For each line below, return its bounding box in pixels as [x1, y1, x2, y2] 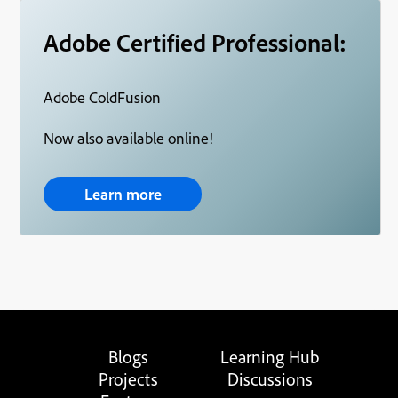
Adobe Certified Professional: [44, 27, 347, 59]
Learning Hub [220, 346, 320, 369]
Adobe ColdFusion [44, 87, 165, 108]
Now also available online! [44, 128, 214, 149]
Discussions [227, 368, 313, 391]
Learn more [84, 184, 162, 205]
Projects [98, 368, 158, 391]
